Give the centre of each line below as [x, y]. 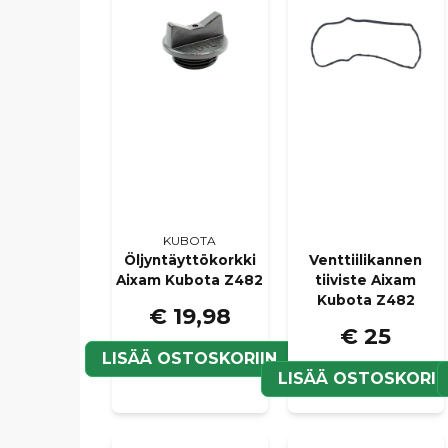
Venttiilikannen [366, 260]
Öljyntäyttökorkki [189, 260]
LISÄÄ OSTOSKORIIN [190, 358]
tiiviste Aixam [366, 280]
